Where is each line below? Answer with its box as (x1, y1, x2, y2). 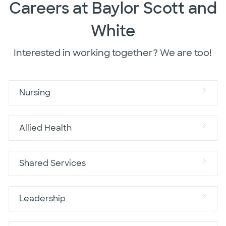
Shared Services (19, 157, 86, 168)
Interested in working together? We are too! (14, 46, 212, 59)
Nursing (19, 87, 50, 98)
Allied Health (19, 122, 72, 133)
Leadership (19, 193, 66, 204)
